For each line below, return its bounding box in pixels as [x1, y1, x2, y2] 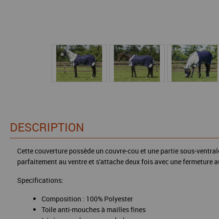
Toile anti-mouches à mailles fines [42, 205, 146, 214]
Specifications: [17, 175, 64, 185]
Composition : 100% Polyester [42, 194, 133, 203]
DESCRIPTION [10, 119, 84, 135]
